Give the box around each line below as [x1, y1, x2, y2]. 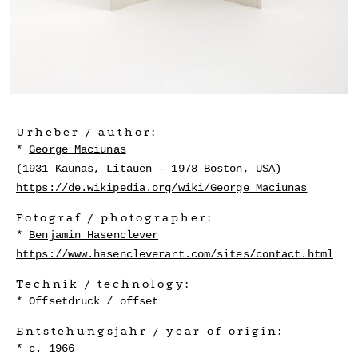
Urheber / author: [16, 124, 157, 139]
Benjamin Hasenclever [29, 228, 159, 241]
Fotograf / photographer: [16, 209, 213, 225]
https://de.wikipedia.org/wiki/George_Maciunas [16, 181, 308, 194]
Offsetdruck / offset [29, 294, 159, 308]
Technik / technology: [16, 276, 190, 291]
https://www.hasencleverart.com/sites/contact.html [16, 247, 333, 261]
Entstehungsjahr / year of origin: [16, 323, 283, 338]
